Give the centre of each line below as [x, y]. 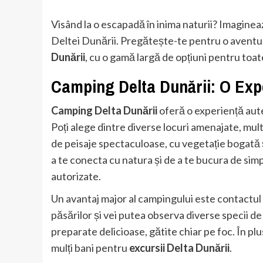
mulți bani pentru [90, 248]
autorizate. [76, 176]
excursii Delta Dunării [179, 248]
